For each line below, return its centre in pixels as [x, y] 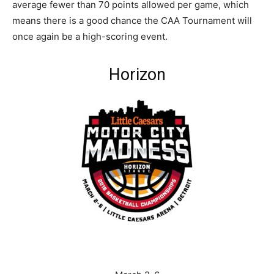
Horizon [137, 74]
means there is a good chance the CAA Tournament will [132, 20]
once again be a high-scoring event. [90, 36]
